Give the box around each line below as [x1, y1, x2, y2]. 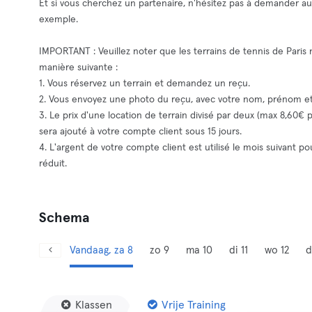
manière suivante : [39, 63, 118, 72]
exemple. [39, 15, 78, 24]
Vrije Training [162, 299, 226, 311]
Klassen [75, 299, 112, 311]
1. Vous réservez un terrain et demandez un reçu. [39, 79, 250, 88]
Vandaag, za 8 [70, 245, 133, 256]
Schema [39, 211, 90, 225]
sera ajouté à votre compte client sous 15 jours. [39, 127, 242, 136]
